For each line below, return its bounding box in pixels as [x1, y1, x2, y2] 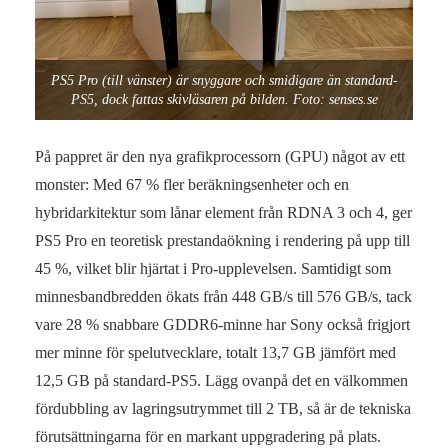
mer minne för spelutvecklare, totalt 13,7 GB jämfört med [35, 343, 396, 361]
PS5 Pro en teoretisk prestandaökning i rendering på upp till [35, 231, 410, 249]
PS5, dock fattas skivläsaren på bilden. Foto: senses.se [70, 92, 378, 108]
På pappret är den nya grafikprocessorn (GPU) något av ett [35, 147, 405, 165]
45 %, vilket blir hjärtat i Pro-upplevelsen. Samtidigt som [35, 259, 391, 277]
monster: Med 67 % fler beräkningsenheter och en [35, 175, 349, 193]
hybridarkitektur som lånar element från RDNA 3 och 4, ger [35, 203, 412, 221]
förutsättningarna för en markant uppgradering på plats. [35, 427, 381, 445]
